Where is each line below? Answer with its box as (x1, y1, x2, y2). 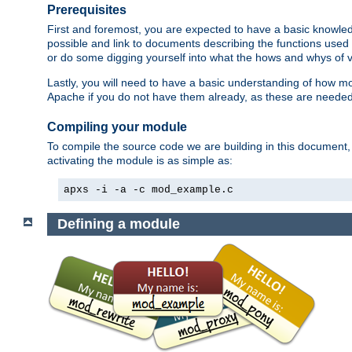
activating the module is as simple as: (47, 154, 233, 167)
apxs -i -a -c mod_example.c (64, 184, 233, 196)
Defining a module (57, 216, 180, 233)
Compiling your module (47, 119, 187, 134)
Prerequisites (47, 2, 126, 16)
